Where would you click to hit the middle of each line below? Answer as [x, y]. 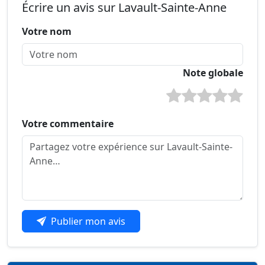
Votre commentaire [68, 123]
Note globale [213, 72]
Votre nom [47, 31]
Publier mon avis [88, 221]
